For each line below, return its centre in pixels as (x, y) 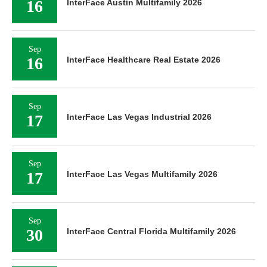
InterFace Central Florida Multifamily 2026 (151, 231)
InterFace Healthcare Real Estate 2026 (144, 60)
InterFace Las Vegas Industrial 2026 (139, 117)
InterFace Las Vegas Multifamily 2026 (142, 174)
